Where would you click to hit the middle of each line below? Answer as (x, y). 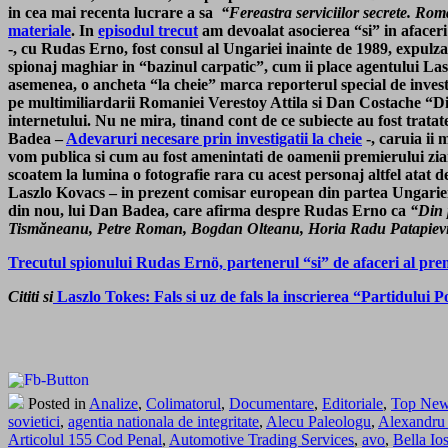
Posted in (56, 404)
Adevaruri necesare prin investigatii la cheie (214, 139)
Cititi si (30, 297)
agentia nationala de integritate (163, 422)
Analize (113, 404)
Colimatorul (183, 404)
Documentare (271, 404)
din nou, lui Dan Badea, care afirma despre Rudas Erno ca (209, 211)
